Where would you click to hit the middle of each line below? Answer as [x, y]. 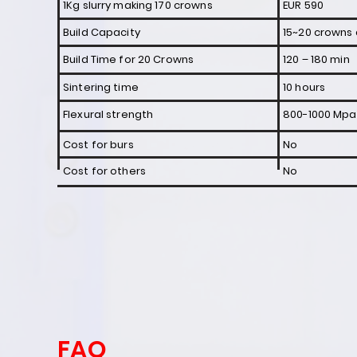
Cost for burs [98, 145]
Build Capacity [102, 32]
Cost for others [104, 171]
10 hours [304, 87]
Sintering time [101, 87]
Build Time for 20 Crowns [129, 59]
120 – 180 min [316, 59]
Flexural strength [108, 114]
